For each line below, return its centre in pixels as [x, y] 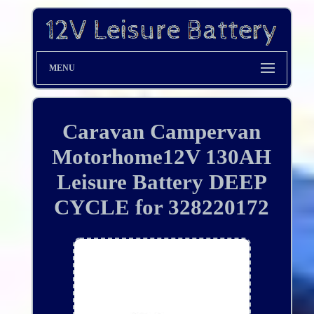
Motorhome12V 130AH [162, 157]
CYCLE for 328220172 [162, 207]
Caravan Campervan [162, 132]
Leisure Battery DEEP [162, 182]
